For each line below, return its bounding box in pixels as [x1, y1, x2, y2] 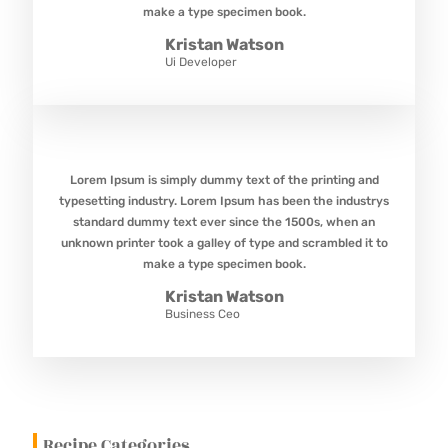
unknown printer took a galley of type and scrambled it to [60, 236, 388, 251]
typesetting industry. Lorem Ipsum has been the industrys [59, 194, 389, 209]
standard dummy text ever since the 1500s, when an [73, 215, 375, 230]
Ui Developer [164, 55, 237, 70]
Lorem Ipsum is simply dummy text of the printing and [69, 173, 379, 188]
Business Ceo [164, 307, 240, 322]
